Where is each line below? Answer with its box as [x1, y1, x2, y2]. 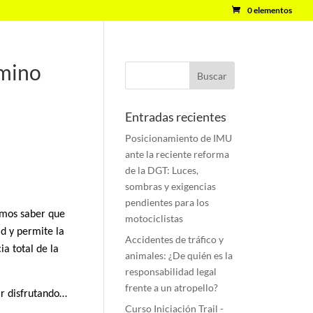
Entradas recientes [125, 109, 227, 124]
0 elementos [247, 5, 292, 15]
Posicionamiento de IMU [125, 132, 233, 144]
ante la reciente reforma [125, 148, 230, 160]
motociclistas [125, 212, 184, 224]
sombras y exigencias [125, 180, 217, 192]
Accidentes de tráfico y [125, 233, 224, 245]
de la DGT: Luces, [125, 164, 199, 176]
